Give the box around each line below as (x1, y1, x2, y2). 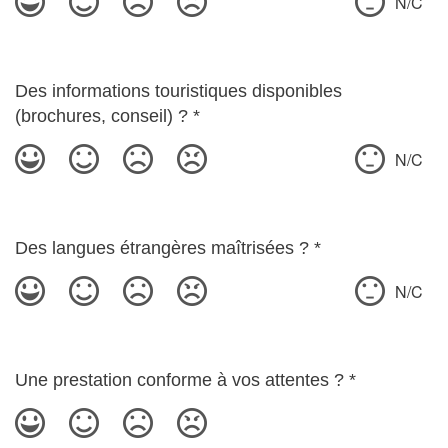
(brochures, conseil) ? (15, 106, 188, 126)
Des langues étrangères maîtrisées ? (15, 238, 309, 258)
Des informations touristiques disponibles (15, 81, 342, 101)
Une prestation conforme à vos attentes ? (15, 370, 344, 390)
